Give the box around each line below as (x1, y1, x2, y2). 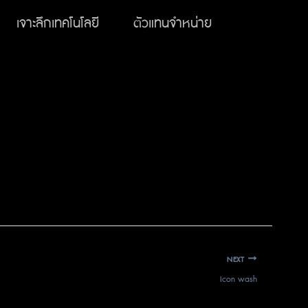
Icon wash (220, 273, 257, 285)
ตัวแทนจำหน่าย (133, 14, 212, 33)
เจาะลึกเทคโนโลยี (16, 14, 99, 33)
